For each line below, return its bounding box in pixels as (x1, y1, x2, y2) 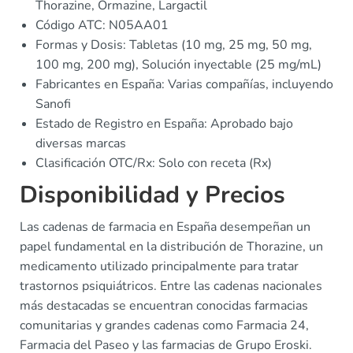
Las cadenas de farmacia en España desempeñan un (20, 218, 310, 236)
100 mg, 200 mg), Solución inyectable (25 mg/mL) (35, 56, 321, 74)
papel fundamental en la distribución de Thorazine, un (20, 238, 323, 256)
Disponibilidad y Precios (20, 179, 285, 212)
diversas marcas (35, 135, 126, 153)
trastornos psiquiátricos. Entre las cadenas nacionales (20, 277, 322, 295)
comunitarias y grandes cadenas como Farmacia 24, (20, 317, 309, 335)
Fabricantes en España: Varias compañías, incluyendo (35, 76, 333, 94)
